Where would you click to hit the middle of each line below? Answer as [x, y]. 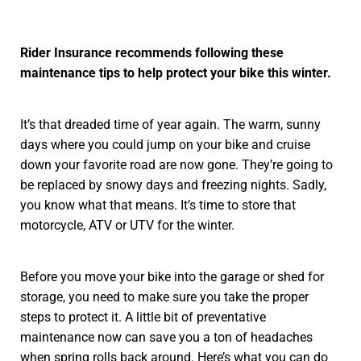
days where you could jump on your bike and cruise [165, 144]
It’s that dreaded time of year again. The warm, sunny [170, 124]
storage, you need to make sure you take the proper [164, 297]
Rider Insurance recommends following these [152, 52]
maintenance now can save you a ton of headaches [166, 338]
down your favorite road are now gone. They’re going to [176, 164]
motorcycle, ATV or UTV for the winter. [127, 225]
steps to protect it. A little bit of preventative [143, 317]
